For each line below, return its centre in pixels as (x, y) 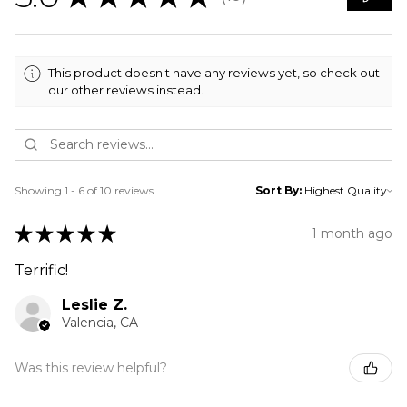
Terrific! (41, 270)
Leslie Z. (94, 305)
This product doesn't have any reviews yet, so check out (214, 72)
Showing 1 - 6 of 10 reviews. (85, 190)
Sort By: (278, 190)
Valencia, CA (100, 323)
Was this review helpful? (91, 367)
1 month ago (352, 233)
